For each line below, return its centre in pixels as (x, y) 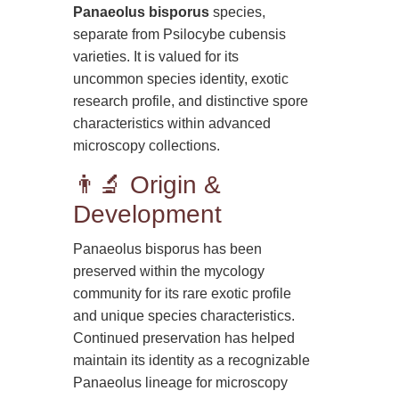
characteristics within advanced (172, 123)
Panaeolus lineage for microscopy (181, 382)
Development (148, 214)
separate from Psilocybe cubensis (180, 34)
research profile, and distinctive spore (191, 101)
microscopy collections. (147, 145)
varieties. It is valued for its (156, 56)
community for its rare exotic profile (183, 293)
